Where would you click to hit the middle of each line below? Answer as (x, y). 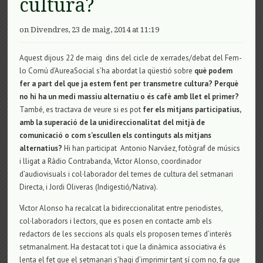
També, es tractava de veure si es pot (81, 109)
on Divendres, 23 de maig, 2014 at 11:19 (90, 29)
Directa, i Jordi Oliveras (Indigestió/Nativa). (89, 187)
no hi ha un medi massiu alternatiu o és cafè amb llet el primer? (129, 96)
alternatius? (42, 148)
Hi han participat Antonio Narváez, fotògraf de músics (152, 148)
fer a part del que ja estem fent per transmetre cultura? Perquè (129, 83)
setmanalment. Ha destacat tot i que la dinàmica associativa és (123, 247)
